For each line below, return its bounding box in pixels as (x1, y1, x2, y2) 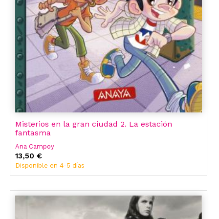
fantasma (15, 128, 51, 138)
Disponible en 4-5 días (15, 162, 85, 170)
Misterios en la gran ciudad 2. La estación (15, 119, 172, 129)
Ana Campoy (15, 143, 54, 151)
